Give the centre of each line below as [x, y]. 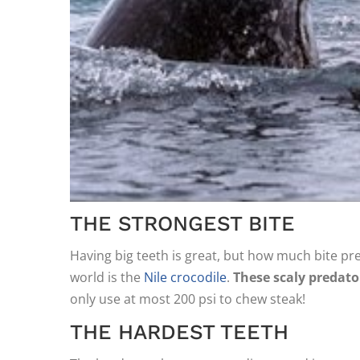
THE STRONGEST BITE [182, 223]
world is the [107, 277]
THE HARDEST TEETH [179, 331]
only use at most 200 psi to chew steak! [188, 299]
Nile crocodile [185, 277]
